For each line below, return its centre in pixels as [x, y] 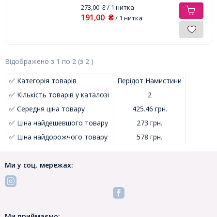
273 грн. [149, 123]
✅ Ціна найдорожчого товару [58, 137]
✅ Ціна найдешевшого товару [59, 123]
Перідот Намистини [149, 80]
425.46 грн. [149, 108]
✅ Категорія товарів [43, 80]
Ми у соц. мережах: [39, 165]
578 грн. [149, 137]
